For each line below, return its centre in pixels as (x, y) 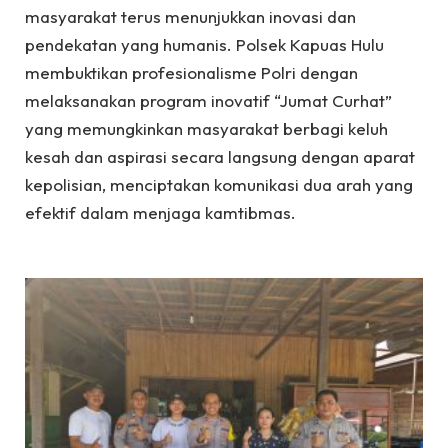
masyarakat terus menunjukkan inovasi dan (190, 17)
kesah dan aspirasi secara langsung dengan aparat (220, 157)
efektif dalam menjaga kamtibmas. (160, 213)
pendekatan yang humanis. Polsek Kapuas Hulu (204, 45)
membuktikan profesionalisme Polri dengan (191, 73)
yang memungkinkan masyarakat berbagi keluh (206, 129)
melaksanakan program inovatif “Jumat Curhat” (208, 101)
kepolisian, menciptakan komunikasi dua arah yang (219, 185)
